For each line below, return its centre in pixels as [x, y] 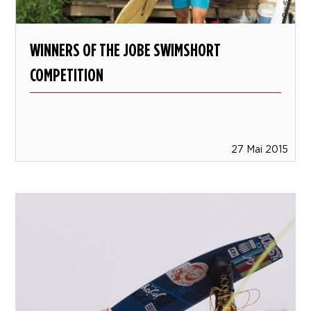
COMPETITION [67, 75]
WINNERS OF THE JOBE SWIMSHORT [126, 50]
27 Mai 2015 [259, 149]
